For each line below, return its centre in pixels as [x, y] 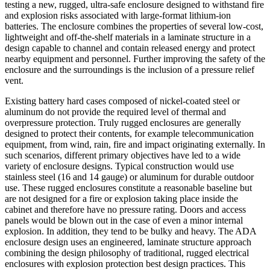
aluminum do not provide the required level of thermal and [115, 112]
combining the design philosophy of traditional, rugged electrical [127, 253]
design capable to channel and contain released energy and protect [130, 48]
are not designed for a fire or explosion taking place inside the [121, 199]
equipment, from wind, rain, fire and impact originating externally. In [135, 145]
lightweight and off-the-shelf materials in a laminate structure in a [128, 37]
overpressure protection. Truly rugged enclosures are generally [123, 123]
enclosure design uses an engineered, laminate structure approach [128, 242]
